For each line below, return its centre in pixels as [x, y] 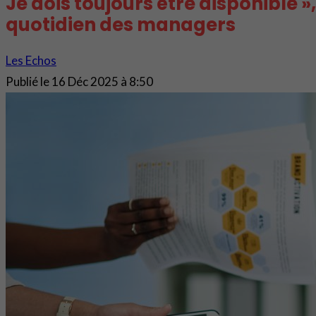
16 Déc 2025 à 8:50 [102, 81]
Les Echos [31, 60]
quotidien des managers [121, 24]
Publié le [28, 81]
